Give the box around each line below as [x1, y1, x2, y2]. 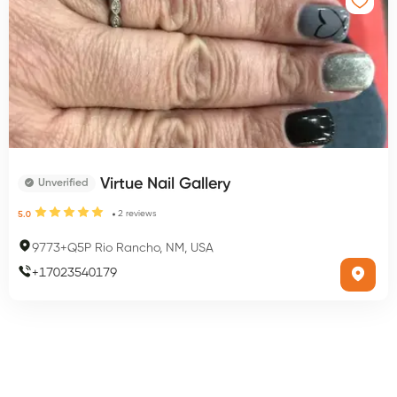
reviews [126, 209, 157, 218]
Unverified [38, 178, 89, 189]
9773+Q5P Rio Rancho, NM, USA [32, 241, 214, 254]
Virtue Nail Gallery [100, 176, 230, 192]
